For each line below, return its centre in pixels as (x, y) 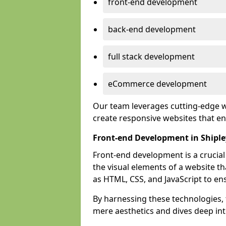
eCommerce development (157, 84)
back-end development (152, 29)
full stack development (151, 56)
